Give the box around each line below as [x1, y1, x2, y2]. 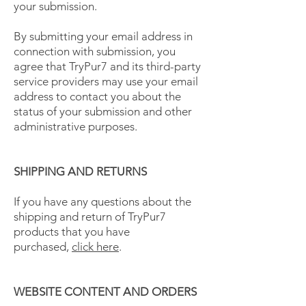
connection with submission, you [14, 44, 176, 59]
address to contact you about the [14, 89, 181, 104]
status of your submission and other [14, 105, 192, 119]
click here [72, 240, 119, 254]
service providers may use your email [14, 74, 198, 89]
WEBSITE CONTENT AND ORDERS [14, 285, 197, 299]
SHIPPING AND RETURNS [14, 165, 147, 179]
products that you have [14, 225, 130, 239]
